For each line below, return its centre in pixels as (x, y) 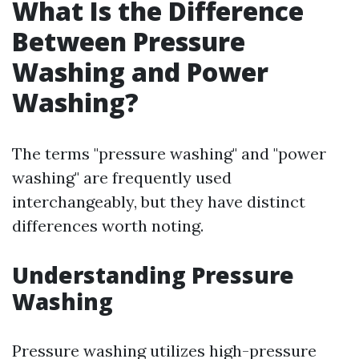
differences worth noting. (108, 226)
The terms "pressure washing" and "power (169, 153)
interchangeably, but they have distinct (159, 202)
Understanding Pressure (153, 275)
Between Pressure (129, 41)
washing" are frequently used (122, 177)
